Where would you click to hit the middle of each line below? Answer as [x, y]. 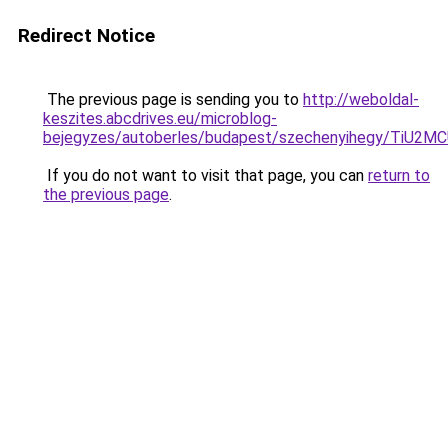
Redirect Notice [86, 35]
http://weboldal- [361, 99]
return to [399, 175]
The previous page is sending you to [173, 99]
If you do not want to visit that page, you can [205, 175]
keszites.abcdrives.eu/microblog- [160, 118]
